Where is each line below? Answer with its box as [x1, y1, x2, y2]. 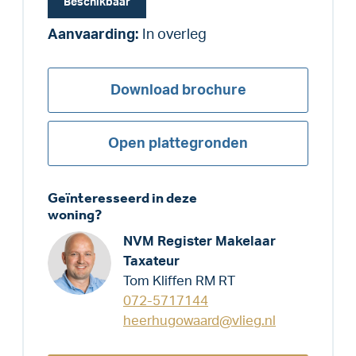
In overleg [142, 27, 207, 41]
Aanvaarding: [48, 27, 138, 41]
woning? [48, 206, 102, 223]
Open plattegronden [108, 136, 248, 150]
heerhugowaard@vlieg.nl [123, 313, 276, 327]
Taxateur [123, 253, 180, 268]
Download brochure [110, 83, 246, 97]
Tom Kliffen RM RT [123, 273, 235, 288]
